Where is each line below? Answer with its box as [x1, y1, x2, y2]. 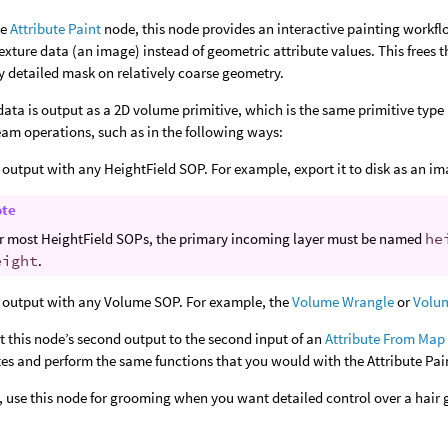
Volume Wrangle [292, 292, 395, 311]
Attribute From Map [325, 329, 446, 348]
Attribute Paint [10, 19, 102, 38]
